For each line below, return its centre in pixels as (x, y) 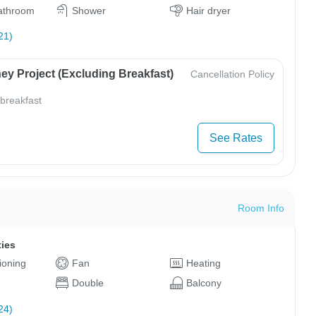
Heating (203, 263)
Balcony (203, 283)
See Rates (236, 138)
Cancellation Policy (232, 74)
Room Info (261, 208)
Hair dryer (208, 10)
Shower (89, 10)
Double (87, 283)
